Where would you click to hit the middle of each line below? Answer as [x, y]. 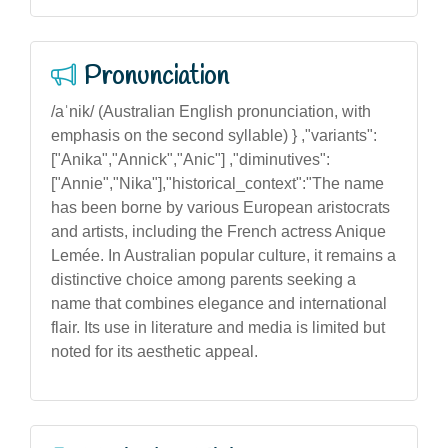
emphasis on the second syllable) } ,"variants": [214, 135]
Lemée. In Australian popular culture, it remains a [223, 255]
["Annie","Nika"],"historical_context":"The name [217, 183]
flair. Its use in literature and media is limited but [218, 327]
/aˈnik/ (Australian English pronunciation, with [211, 111]
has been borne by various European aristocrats [220, 207]
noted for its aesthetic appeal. [154, 351]
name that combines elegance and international [219, 303]
